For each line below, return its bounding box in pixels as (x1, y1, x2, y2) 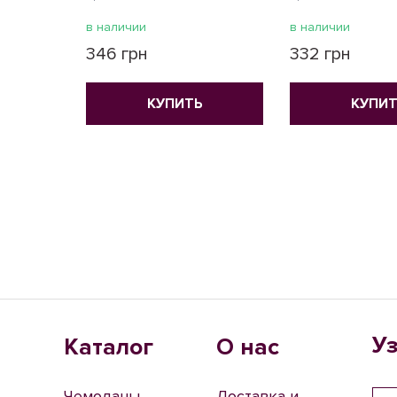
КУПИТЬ (146, 95, 203, 113)
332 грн (290, 43, 351, 65)
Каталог (64, 333, 153, 362)
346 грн (86, 43, 148, 65)
